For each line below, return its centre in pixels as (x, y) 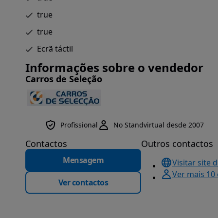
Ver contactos (83, 182)
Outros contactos (177, 144)
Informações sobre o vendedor (114, 67)
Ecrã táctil (55, 49)
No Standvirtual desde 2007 (159, 125)
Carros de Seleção (64, 79)
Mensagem (83, 160)
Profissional (79, 125)
